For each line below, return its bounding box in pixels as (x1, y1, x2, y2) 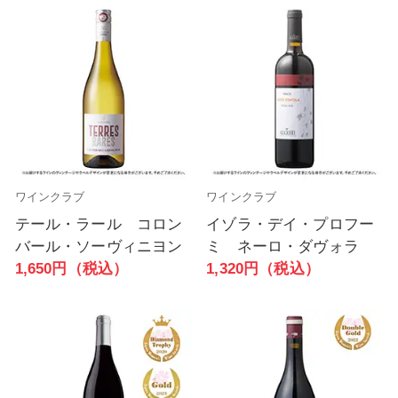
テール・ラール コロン (14, 215, 183, 233)
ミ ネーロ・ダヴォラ (206, 237, 359, 255)
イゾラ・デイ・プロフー (206, 215, 375, 233)
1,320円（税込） (206, 259, 320, 277)
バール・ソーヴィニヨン (14, 237, 183, 255)
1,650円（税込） (14, 259, 129, 277)
